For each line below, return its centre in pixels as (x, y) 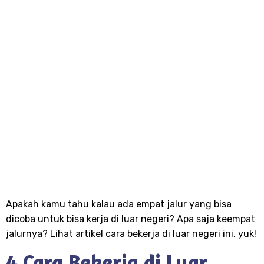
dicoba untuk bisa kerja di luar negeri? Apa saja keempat (131, 219)
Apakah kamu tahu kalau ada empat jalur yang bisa (119, 204)
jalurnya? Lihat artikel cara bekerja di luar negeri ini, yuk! (131, 234)
